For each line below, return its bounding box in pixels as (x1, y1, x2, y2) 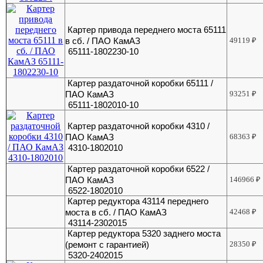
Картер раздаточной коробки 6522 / (68, 164, 210, 174)
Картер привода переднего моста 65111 (68, 25, 227, 35)
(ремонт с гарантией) (65, 240, 150, 250)
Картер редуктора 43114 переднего (68, 196, 209, 207)
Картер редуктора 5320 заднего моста (68, 228, 221, 239)
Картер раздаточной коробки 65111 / (68, 78, 214, 89)
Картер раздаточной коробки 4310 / (68, 121, 210, 131)
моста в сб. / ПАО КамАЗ (65, 207, 167, 218)
